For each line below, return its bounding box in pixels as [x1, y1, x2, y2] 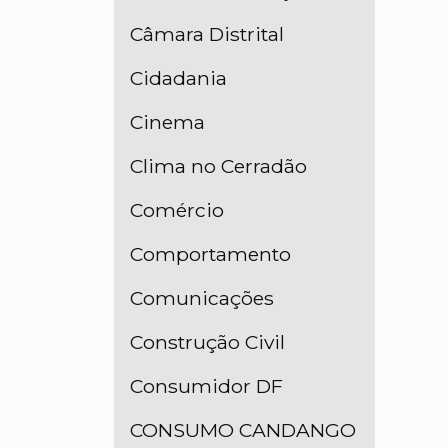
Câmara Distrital [130, 22, 284, 46]
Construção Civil [130, 330, 285, 354]
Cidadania [130, 66, 227, 90]
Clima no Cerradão [130, 154, 307, 178]
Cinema [130, 110, 205, 134]
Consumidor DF [130, 374, 283, 398]
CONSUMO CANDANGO [130, 418, 356, 442]
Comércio [130, 198, 224, 222]
